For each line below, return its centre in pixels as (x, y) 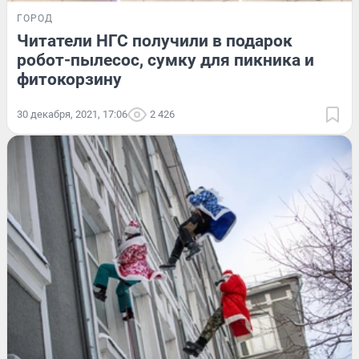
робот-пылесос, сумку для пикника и (165, 60)
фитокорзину (69, 79)
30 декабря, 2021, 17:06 (72, 114)
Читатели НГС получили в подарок (155, 40)
